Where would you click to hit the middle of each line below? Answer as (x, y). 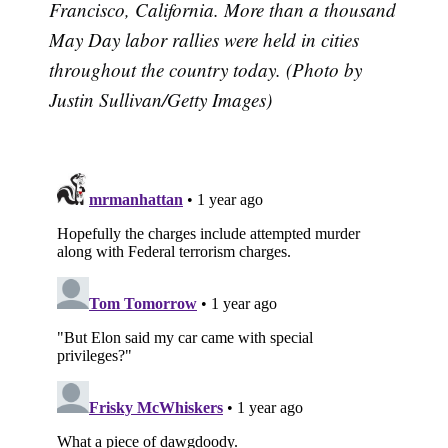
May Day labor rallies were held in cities (204, 39)
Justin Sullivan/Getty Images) (161, 99)
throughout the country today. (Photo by (206, 69)
